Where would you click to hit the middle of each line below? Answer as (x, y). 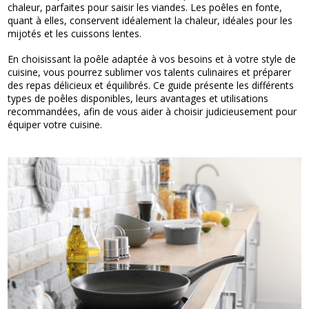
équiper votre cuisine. (55, 125)
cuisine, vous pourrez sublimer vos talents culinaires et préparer (150, 72)
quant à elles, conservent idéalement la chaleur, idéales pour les (150, 21)
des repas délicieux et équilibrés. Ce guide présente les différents (151, 86)
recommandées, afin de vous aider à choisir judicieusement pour (152, 112)
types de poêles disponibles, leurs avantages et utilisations (138, 99)
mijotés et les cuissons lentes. (75, 34)
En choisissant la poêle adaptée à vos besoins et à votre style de (152, 59)
